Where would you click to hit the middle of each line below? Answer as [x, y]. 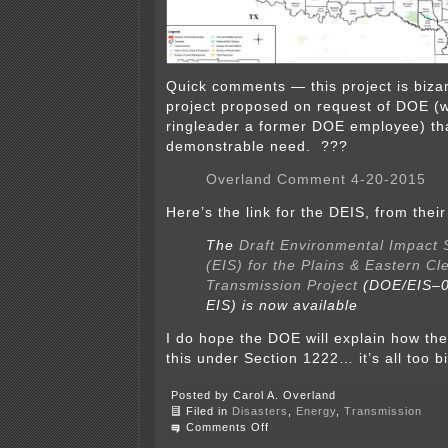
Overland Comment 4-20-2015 [316, 180]
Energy [316, 411]
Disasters [260, 411]
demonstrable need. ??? [257, 147]
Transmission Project [282, 286]
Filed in [209, 411]
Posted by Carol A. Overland [253, 395]
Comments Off [227, 427]
